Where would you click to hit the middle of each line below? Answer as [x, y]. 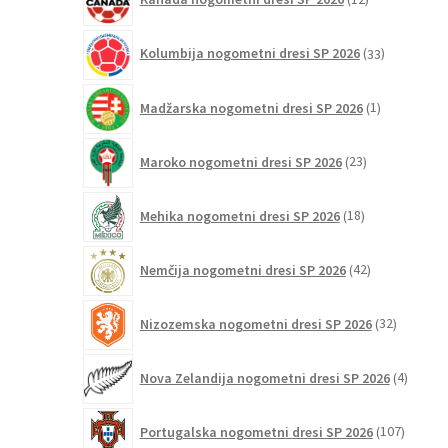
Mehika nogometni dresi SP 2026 [239, 215]
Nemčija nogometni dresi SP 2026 [242, 269]
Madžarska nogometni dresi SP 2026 [251, 107]
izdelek [397, 116]
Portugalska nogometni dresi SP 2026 [256, 431]
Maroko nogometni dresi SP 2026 [240, 161]
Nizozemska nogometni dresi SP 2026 [255, 323]
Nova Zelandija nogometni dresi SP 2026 [264, 377]
